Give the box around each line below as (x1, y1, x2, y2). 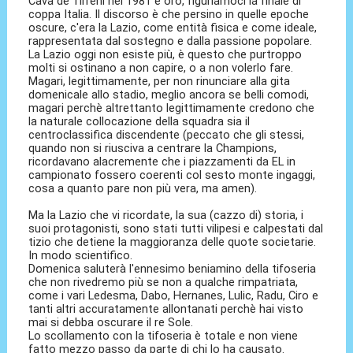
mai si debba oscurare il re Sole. (28, 315, 194, 330)
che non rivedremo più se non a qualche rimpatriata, (28, 275, 299, 290)
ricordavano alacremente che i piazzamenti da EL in (28, 154, 296, 169)
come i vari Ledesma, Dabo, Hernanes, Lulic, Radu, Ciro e (28, 288, 319, 303)
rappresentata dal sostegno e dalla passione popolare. (28, 34, 313, 49)
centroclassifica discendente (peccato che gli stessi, (28, 128, 305, 143)
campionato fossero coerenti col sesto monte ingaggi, (28, 168, 316, 183)
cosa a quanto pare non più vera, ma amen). (28, 181, 258, 196)
